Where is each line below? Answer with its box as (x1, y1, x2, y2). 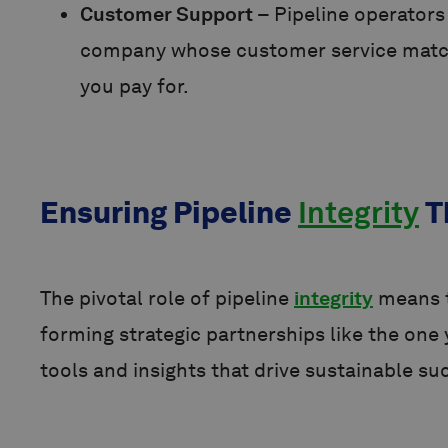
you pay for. (80, 74, 189, 99)
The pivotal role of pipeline (40, 286, 294, 311)
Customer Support (80, 2, 253, 27)
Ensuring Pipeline (40, 194, 298, 231)
